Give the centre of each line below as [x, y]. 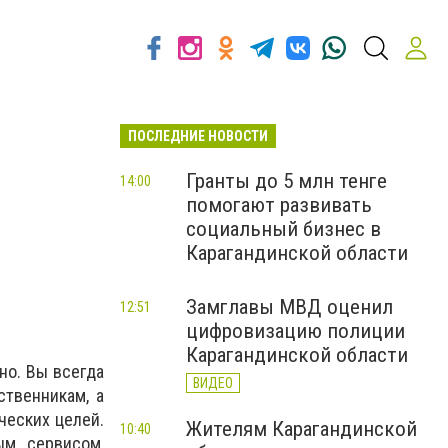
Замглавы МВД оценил [289, 307]
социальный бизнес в [283, 229]
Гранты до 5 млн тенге [286, 181]
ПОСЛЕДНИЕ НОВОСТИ [198, 136]
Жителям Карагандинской [301, 429]
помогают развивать [279, 205]
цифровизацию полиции [295, 331]
